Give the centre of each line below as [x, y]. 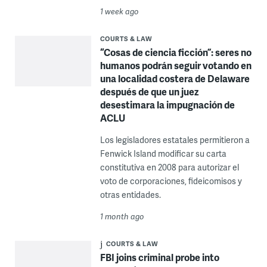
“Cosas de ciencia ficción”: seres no [176, 52]
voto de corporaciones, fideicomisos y [171, 181]
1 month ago [122, 216]
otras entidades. [130, 194]
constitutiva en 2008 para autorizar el [169, 167]
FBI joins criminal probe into [159, 257]
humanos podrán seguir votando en [176, 65]
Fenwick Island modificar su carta [163, 153]
